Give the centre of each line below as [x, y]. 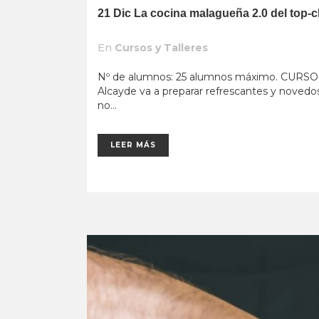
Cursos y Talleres [161, 48]
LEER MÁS [133, 145]
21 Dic [114, 14]
